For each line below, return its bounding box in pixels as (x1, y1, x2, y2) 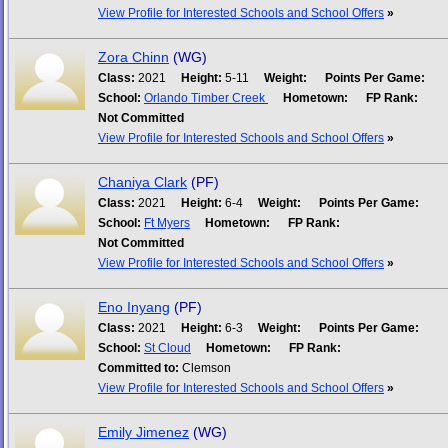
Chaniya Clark (98, 174, 187, 190)
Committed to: (98, 361, 179, 375)
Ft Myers (144, 216, 190, 230)
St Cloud (144, 341, 191, 355)
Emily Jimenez (98, 424, 189, 440)
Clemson (179, 361, 231, 375)
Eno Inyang (98, 299, 170, 315)
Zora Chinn (98, 49, 169, 65)
